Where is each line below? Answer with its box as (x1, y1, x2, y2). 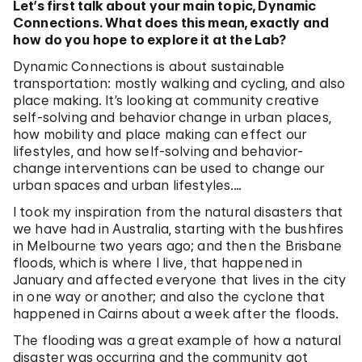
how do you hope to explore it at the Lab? (13, 32, 287, 48)
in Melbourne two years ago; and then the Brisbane (13, 238, 342, 255)
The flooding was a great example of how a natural (13, 332, 341, 349)
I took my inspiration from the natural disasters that (13, 204, 343, 221)
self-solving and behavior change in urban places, (13, 109, 331, 126)
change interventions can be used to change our (13, 160, 325, 177)
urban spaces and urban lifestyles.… (13, 177, 242, 194)
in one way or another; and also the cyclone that (13, 288, 325, 305)
